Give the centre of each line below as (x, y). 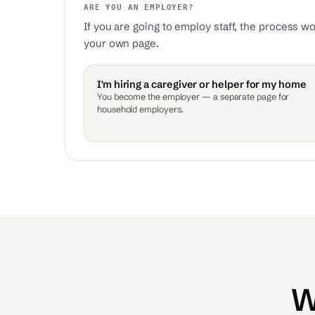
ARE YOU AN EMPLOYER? (139, 7)
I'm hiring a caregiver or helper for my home (202, 84)
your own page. (121, 43)
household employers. (141, 109)
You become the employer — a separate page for (193, 97)
